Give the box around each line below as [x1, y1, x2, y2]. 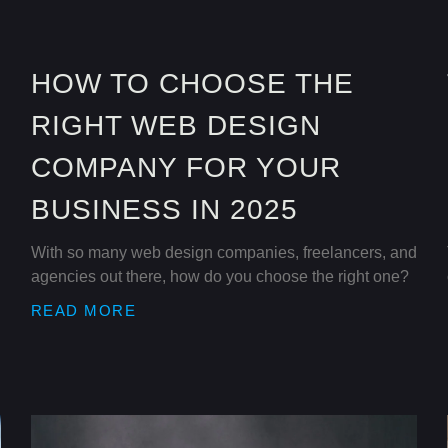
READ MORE [30, 301, 137, 319]
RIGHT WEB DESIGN [30, 109, 321, 141]
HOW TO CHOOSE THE [30, 67, 354, 99]
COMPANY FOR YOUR [30, 151, 341, 183]
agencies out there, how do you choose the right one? [30, 267, 409, 285]
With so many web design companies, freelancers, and [30, 243, 417, 261]
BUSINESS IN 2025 [30, 193, 298, 225]
